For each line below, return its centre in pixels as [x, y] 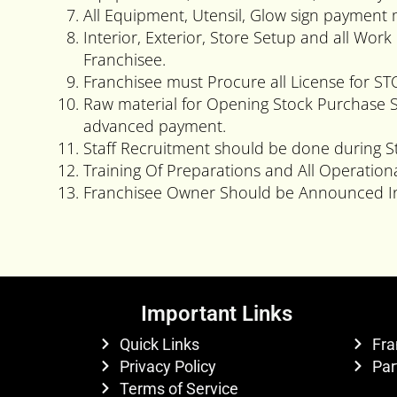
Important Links [217, 313]
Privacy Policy [167, 366]
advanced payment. [155, 125]
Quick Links [159, 344]
